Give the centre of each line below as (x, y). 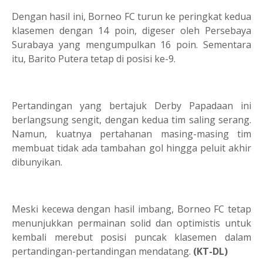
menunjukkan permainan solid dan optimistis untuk (131, 223)
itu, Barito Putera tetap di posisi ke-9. (95, 58)
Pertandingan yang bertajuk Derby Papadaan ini (131, 105)
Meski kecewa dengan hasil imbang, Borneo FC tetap (131, 209)
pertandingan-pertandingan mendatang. (102, 251)
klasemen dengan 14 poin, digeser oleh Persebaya (131, 30)
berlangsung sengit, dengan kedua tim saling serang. (131, 119)
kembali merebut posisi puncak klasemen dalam (131, 237)
